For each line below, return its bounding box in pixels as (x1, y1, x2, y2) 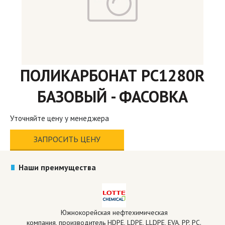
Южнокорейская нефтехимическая (60, 208, 168, 217)
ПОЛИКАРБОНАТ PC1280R (20, 65, 205, 86)
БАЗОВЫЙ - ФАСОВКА (37, 86, 188, 107)
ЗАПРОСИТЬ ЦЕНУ (34, 134, 100, 145)
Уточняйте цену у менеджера (10, 114, 109, 124)
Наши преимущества (19, 162, 96, 173)
